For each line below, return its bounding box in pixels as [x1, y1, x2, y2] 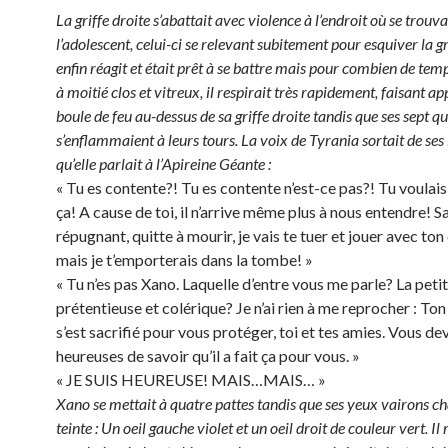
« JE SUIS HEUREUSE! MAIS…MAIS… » [56, 370, 326, 389]
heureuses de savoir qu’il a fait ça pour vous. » [56, 346, 360, 365]
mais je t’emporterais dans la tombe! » [56, 250, 313, 269]
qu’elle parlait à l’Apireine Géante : [56, 154, 271, 173]
